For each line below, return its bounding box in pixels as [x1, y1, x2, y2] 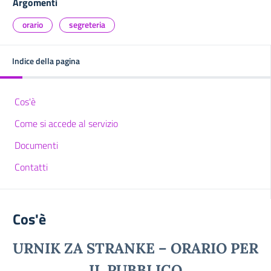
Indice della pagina [12, 54, 80, 67]
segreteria [69, 18, 105, 31]
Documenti [15, 138, 58, 152]
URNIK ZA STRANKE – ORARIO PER [13, 239, 258, 258]
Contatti [15, 160, 48, 174]
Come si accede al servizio [15, 116, 118, 131]
